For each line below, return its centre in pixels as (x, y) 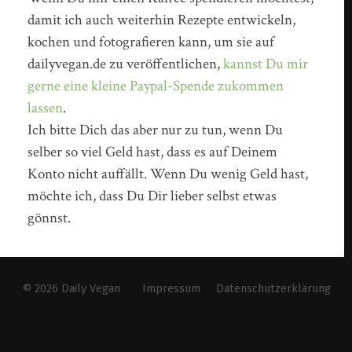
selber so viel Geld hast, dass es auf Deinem (153, 152)
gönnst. (49, 218)
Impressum (171, 289)
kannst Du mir (266, 64)
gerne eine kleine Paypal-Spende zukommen (156, 86)
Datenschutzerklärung (273, 289)
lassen (46, 108)
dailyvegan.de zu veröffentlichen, (126, 64)
